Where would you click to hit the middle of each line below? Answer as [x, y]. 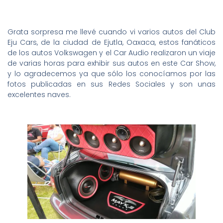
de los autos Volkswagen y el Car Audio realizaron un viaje [111, 53]
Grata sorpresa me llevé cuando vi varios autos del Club [111, 32]
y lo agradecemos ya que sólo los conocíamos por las [111, 73]
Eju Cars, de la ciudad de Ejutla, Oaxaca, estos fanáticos [111, 42]
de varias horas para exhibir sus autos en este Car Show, [111, 63]
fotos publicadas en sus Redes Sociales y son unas [111, 84]
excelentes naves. [39, 94]
